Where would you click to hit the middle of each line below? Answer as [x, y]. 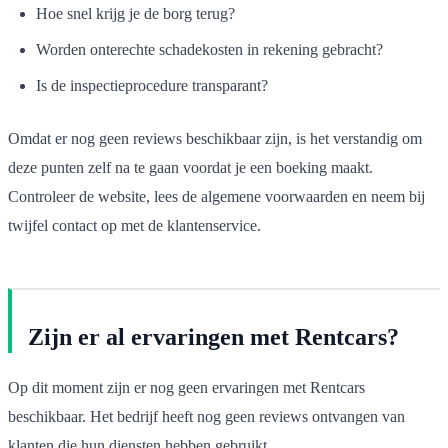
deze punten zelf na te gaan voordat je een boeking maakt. [190, 167]
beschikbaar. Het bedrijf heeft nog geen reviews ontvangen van [206, 416]
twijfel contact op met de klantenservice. [134, 225]
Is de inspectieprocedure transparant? [152, 85]
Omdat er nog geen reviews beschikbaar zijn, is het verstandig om [215, 138]
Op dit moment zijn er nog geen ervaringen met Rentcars [186, 387]
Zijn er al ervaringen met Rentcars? [213, 336]
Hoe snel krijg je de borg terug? [135, 13]
